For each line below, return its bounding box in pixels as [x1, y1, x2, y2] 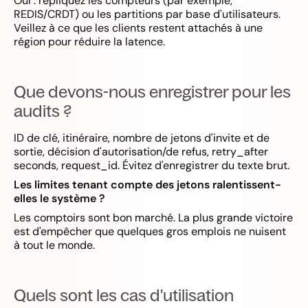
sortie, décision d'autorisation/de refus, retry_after [14, 144, 268, 159]
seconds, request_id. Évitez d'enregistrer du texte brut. [14, 158, 289, 173]
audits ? [14, 100, 71, 121]
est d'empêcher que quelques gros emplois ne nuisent [14, 224, 286, 239]
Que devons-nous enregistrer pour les [14, 81, 291, 102]
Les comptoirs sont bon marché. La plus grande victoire [14, 210, 293, 225]
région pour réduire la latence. [14, 34, 165, 49]
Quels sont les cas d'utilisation [14, 285, 234, 305]
